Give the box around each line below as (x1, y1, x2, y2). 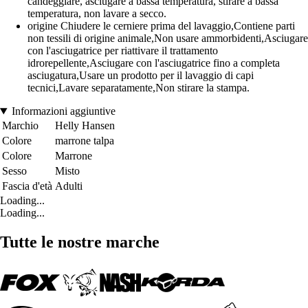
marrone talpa (55, 135, 114, 147)
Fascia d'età (2, 180, 52, 192)
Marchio (2, 120, 38, 132)
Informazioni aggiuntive (11, 105, 115, 118)
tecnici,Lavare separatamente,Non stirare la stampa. (27, 82, 250, 94)
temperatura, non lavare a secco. (27, 8, 166, 20)
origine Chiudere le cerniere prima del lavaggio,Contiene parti (27, 20, 295, 32)
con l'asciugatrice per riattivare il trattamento (27, 45, 218, 57)
